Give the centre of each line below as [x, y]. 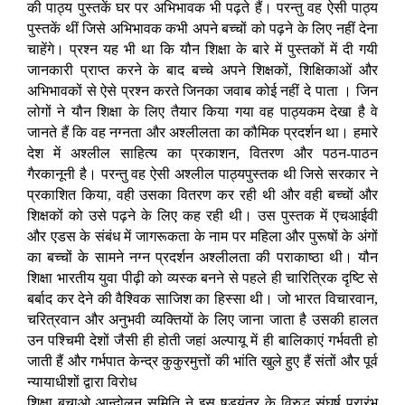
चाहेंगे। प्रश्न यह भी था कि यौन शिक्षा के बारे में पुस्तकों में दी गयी [202, 50]
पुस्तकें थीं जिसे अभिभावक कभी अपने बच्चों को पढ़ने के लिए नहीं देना [202, 29]
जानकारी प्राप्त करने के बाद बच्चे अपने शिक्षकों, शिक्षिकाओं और [202, 71]
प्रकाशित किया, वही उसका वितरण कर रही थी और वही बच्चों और [202, 195]
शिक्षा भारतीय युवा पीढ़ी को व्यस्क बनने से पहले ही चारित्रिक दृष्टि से [202, 278]
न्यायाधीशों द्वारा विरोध [82, 382]
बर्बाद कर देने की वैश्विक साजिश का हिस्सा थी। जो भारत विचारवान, [202, 299]
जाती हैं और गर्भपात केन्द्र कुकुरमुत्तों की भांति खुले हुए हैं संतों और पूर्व [202, 362]
